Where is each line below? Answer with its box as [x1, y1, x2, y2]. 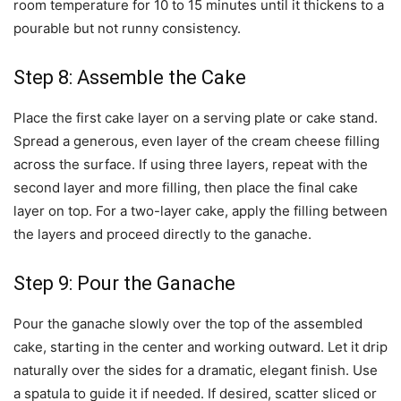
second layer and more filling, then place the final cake [13, 179, 358, 197]
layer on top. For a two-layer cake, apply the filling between [13, 202, 388, 220]
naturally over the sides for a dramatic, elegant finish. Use [13, 362, 378, 380]
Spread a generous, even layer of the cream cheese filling [13, 132, 380, 150]
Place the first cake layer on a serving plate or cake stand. [13, 109, 378, 127]
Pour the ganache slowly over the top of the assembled [13, 315, 363, 333]
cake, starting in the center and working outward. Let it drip [13, 338, 388, 356]
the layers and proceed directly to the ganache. [13, 226, 311, 243]
